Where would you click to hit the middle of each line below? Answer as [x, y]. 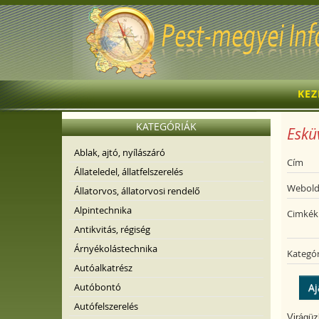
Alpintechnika [103, 210]
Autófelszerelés [106, 306]
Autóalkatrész [103, 268]
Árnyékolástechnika [116, 249]
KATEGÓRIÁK [166, 126]
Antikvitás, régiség [112, 229]
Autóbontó [98, 287]
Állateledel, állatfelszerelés [129, 172]
